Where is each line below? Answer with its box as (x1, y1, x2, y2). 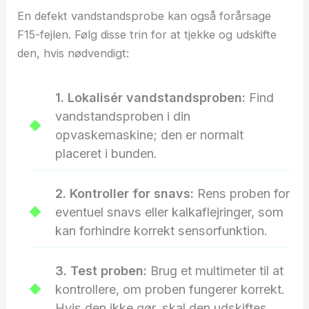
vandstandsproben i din (55, 108, 191, 123)
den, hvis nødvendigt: (17, 46, 130, 61)
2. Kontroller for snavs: (55, 186, 195, 201)
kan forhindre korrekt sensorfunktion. (55, 223, 268, 238)
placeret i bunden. (55, 146, 158, 161)
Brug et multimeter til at (147, 263, 284, 278)
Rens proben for (194, 186, 290, 201)
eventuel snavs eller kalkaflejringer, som (55, 204, 284, 219)
